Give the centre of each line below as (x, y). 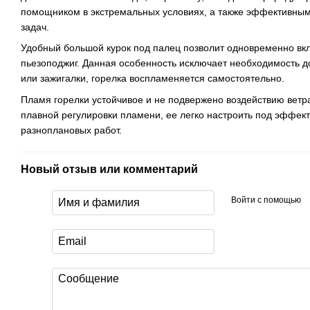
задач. (35, 27)
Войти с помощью (266, 200)
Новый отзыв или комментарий (109, 169)
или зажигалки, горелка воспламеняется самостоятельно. (153, 79)
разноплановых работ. (71, 130)
